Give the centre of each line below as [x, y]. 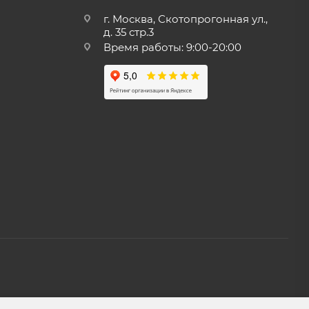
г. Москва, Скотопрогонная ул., [185, 19]
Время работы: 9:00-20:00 [172, 47]
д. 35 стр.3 [128, 32]
